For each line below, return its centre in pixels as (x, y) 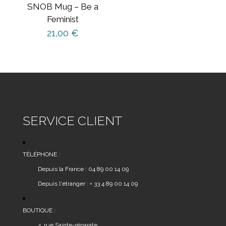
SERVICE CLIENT (72, 121)
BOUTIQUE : (39, 211)
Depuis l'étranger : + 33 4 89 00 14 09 (88, 184)
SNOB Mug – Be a (63, 7)
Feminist (63, 19)
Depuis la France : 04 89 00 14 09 (83, 169)
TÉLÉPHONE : (41, 155)
